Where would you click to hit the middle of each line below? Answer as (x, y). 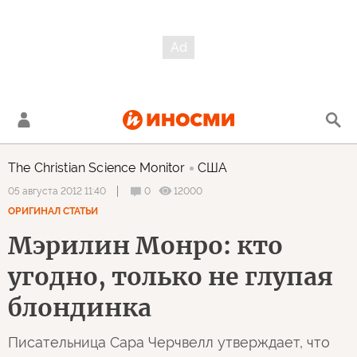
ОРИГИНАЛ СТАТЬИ (53, 211)
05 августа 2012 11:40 (57, 191)
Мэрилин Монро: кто (145, 245)
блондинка (80, 308)
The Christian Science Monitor (97, 168)
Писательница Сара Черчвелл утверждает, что (169, 342)
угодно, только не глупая (171, 277)
